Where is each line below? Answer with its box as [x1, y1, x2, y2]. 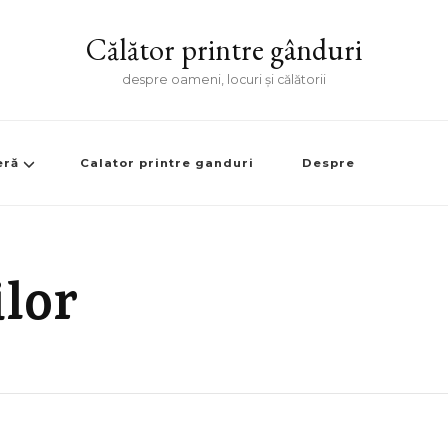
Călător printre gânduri [86, 30, 362, 69]
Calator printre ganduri [80, 156, 254, 170]
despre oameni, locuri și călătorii [122, 72, 326, 87]
